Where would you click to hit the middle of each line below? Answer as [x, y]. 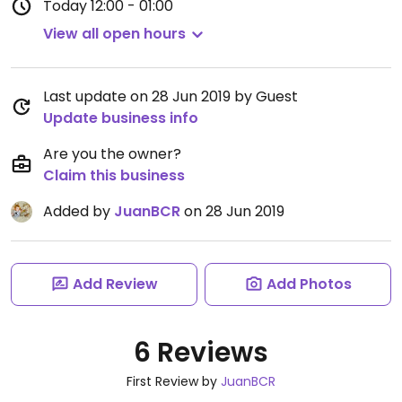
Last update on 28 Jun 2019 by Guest [170, 96]
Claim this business [114, 175]
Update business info [121, 118]
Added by [79, 211]
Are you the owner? [112, 154]
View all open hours [114, 34]
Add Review [115, 284]
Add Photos [309, 284]
